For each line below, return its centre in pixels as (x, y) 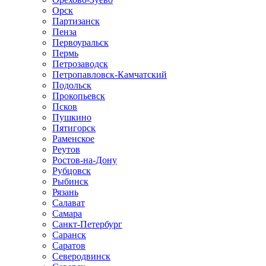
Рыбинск (70, 181)
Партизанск (76, 21)
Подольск (72, 85)
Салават (69, 203)
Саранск (69, 235)
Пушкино (72, 117)
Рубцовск (72, 171)
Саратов (69, 246)
